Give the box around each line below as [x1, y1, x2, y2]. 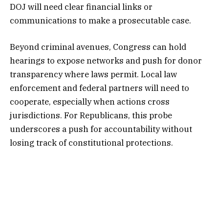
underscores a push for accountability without [10, 124, 192, 135]
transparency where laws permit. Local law [10, 69, 177, 80]
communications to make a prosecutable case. [10, 15, 191, 26]
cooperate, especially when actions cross [10, 96, 170, 108]
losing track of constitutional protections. [10, 137, 173, 149]
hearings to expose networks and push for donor [10, 55, 202, 66]
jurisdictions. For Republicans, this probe [10, 110, 172, 121]
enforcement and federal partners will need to [10, 83, 189, 94]
